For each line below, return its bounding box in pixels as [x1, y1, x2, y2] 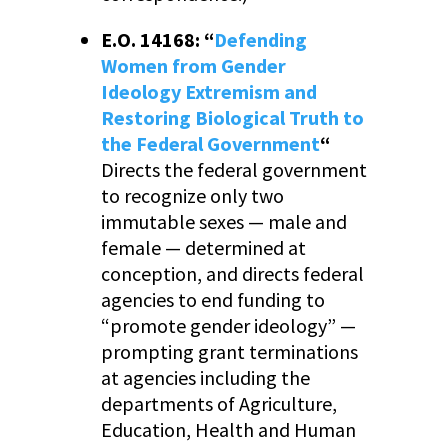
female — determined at [100, 235, 306, 261]
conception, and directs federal [100, 261, 364, 287]
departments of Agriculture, [100, 391, 337, 417]
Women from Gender [100, 53, 286, 79]
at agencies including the [100, 365, 310, 391]
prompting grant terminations [100, 339, 358, 365]
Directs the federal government [100, 157, 367, 183]
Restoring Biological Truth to [100, 105, 364, 131]
